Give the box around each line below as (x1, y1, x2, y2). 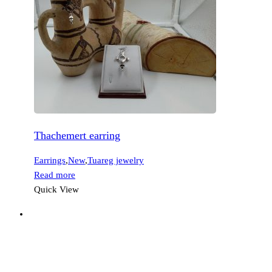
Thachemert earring (34, 129, 120, 142)
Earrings (34, 155, 66, 166)
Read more (34, 170, 75, 180)
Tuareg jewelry (87, 155, 144, 166)
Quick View (34, 185, 79, 195)
